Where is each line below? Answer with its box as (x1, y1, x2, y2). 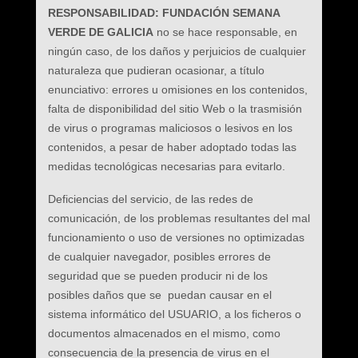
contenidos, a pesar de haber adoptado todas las (47, 141, 296, 153)
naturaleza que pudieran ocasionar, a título (47, 64, 265, 77)
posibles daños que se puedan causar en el (47, 288, 272, 301)
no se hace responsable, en (156, 26, 297, 38)
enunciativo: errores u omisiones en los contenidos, (47, 83, 308, 96)
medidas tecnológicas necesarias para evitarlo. (47, 160, 285, 173)
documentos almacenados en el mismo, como (47, 327, 280, 340)
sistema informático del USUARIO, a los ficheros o (47, 308, 301, 320)
